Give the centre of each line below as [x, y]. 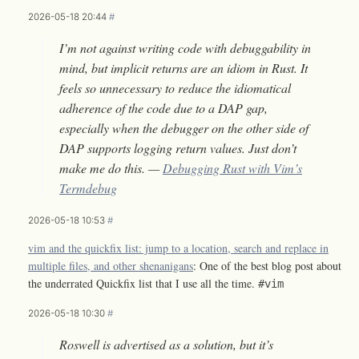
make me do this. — [111, 168]
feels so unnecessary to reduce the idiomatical [175, 88]
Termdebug [88, 188]
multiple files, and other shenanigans [111, 266]
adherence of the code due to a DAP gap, [163, 108]
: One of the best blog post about [267, 266]
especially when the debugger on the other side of [184, 128]
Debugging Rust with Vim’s [232, 168]
